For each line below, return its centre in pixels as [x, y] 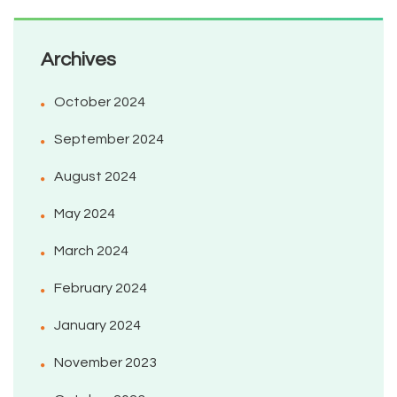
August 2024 [95, 177]
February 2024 [101, 288]
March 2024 [91, 251]
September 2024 [109, 140]
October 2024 [100, 102]
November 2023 [105, 363]
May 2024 [85, 214]
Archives [78, 60]
